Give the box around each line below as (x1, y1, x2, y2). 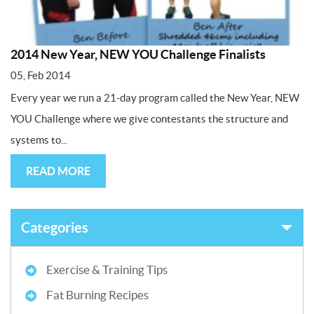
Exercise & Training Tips (46, 263, 168, 277)
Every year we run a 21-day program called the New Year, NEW (11, 92, 299, 104)
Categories (21, 219, 88, 236)
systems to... (11, 134, 67, 146)
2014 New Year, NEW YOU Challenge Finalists (11, 47, 266, 62)
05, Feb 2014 (11, 69, 71, 82)
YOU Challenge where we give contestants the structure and (11, 113, 288, 125)
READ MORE (26, 165, 90, 178)
